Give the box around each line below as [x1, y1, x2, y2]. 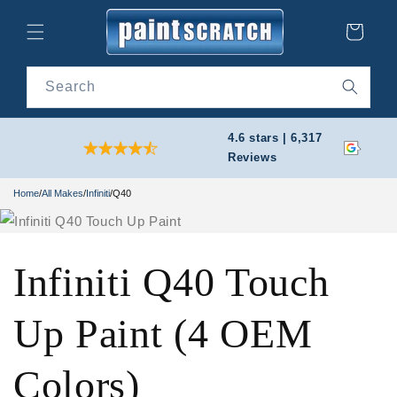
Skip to [26, 4, 72, 19]
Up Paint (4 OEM [13, 311, 313, 356]
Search [45, 79, 96, 94]
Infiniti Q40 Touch [13, 260, 330, 305]
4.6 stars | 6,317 [228, 132, 323, 144]
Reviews [228, 152, 277, 164]
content [26, 19, 74, 35]
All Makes [42, 188, 83, 198]
